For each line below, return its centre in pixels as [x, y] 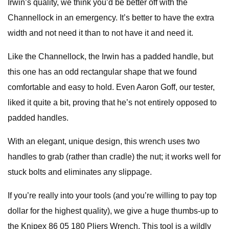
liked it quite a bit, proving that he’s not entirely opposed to [112, 102]
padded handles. [38, 118]
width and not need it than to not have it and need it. [100, 33]
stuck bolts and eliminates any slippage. [80, 172]
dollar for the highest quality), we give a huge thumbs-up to [113, 211]
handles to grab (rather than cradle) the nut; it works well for [114, 157]
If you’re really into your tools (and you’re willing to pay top [112, 196]
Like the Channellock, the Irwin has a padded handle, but [110, 56]
